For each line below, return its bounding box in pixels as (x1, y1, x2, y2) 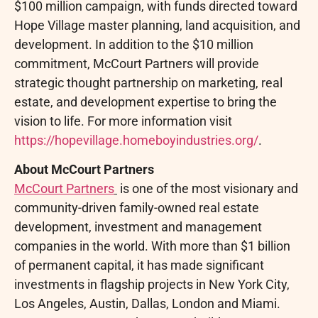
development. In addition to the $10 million (14, 36, 253, 52)
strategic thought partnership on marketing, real (14, 75, 283, 90)
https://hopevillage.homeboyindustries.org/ (14, 132, 258, 148)
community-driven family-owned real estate (14, 200, 259, 216)
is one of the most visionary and (117, 181, 298, 197)
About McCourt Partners (14, 162, 154, 177)
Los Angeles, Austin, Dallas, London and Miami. (14, 296, 280, 312)
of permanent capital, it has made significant (14, 258, 264, 273)
